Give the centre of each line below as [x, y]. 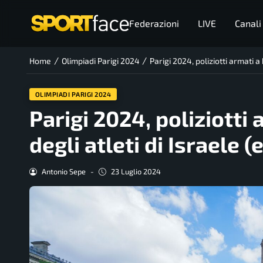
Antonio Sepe [63, 172]
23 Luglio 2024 [136, 172]
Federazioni [154, 23]
